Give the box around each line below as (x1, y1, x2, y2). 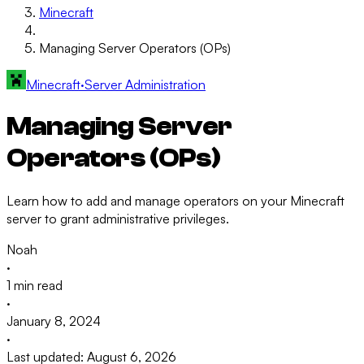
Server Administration (84, 76, 206, 93)
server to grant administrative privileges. (6, 210, 229, 227)
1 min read (6, 277, 63, 294)
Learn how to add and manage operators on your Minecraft (6, 193, 344, 210)
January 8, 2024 (6, 313, 101, 330)
